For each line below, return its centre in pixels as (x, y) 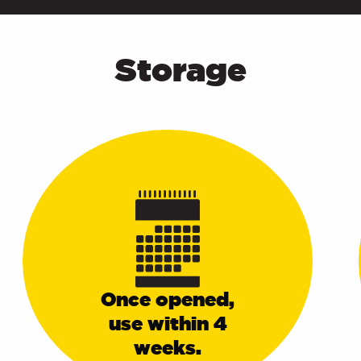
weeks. (168, 348)
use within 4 (168, 324)
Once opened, (168, 300)
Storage (180, 69)
